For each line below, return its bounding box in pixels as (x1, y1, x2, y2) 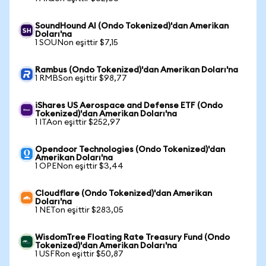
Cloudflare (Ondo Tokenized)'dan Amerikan (35, 189, 212, 198)
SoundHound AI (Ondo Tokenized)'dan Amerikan (35, 22, 229, 30)
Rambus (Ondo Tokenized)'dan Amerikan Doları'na (35, 66, 238, 74)
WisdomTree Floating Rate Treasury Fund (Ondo (35, 233, 230, 242)
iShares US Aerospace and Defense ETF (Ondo (35, 102, 223, 110)
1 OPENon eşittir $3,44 (35, 162, 123, 170)
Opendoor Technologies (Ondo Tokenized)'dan (35, 145, 225, 154)
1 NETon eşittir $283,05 (35, 206, 123, 214)
